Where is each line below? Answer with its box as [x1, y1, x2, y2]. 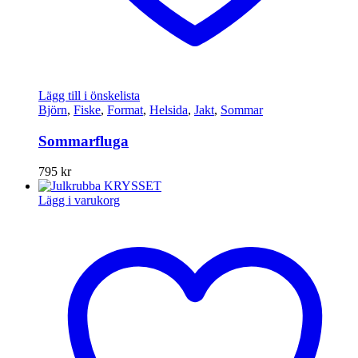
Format [107, 102, 143, 117]
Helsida [149, 102, 188, 117]
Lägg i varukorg [38, 193, 120, 208]
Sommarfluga [38, 132, 129, 149]
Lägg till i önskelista [38, 88, 140, 102]
